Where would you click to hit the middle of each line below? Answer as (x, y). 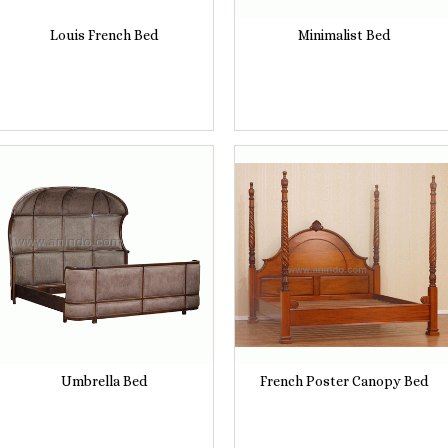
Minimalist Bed (344, 34)
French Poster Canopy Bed (344, 380)
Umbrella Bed (104, 380)
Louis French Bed (104, 34)
